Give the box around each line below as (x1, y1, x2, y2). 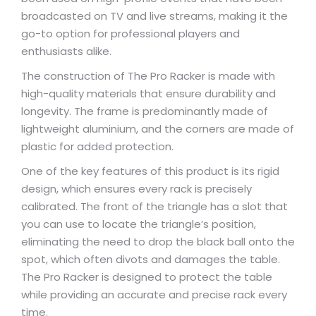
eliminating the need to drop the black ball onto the (21, 234, 295, 249)
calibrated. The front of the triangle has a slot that (21, 199, 288, 214)
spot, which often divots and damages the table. (21, 252, 280, 267)
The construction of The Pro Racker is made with (21, 68, 275, 83)
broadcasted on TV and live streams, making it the (21, 8, 288, 23)
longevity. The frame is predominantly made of (21, 104, 268, 119)
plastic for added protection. (21, 139, 174, 154)
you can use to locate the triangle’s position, (21, 217, 256, 231)
